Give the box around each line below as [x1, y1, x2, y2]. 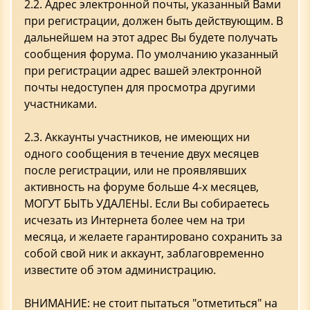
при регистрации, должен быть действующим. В [24, 13, 283, 28]
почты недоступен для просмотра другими [24, 80, 255, 95]
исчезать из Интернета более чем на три [24, 212, 245, 228]
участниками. [24, 96, 97, 111]
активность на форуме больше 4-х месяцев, [24, 179, 259, 194]
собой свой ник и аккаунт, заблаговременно [24, 246, 264, 261]
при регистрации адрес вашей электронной [24, 63, 262, 78]
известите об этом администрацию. [24, 262, 216, 277]
